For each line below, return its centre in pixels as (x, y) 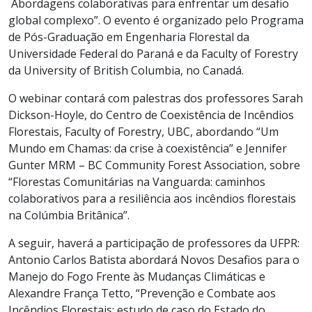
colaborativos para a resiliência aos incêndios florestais (152, 199)
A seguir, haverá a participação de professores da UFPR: (154, 243)
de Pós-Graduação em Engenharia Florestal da (129, 37)
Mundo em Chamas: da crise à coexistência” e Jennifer (148, 149)
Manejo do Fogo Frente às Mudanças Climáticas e (137, 277)
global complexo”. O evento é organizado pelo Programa (156, 21)
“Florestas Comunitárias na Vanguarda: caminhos (137, 182)
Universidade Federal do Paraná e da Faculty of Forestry (153, 54)
